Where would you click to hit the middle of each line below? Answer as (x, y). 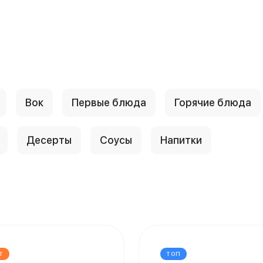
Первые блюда (109, 102)
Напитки (181, 140)
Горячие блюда (213, 102)
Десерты (49, 140)
